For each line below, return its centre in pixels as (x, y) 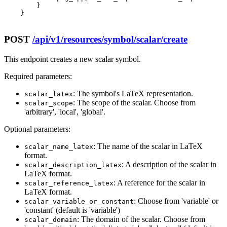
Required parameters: (38, 76)
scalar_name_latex (59, 146)
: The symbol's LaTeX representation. (133, 93)
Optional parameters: (37, 129)
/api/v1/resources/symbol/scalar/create (110, 39)
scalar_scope (49, 103)
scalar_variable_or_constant (79, 201)
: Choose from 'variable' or (176, 201)
